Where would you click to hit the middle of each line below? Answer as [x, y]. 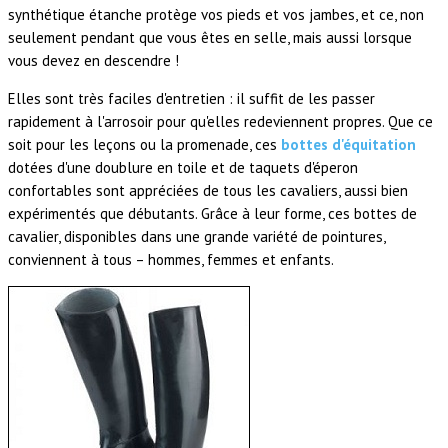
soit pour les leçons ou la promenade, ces [144, 145]
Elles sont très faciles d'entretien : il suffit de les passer [191, 99]
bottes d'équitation [348, 145]
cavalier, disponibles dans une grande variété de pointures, [196, 237]
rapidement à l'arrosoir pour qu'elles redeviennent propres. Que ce [220, 122]
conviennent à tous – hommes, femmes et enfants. [171, 260]
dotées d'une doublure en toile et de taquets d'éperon [183, 168]
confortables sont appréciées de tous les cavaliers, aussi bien [208, 191]
